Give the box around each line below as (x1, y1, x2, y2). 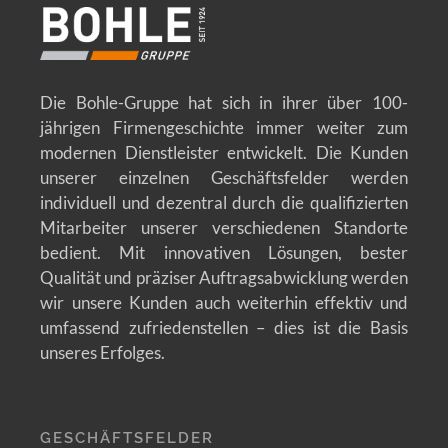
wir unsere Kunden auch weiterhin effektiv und (40, 291, 408, 313)
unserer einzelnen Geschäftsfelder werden (40, 166, 408, 188)
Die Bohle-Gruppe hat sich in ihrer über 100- (40, 91, 408, 113)
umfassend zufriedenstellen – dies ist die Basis (40, 316, 408, 338)
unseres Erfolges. (40, 341, 165, 363)
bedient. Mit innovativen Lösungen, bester (40, 241, 408, 263)
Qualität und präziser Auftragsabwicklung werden (40, 266, 408, 288)
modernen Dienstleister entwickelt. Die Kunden (40, 141, 408, 163)
